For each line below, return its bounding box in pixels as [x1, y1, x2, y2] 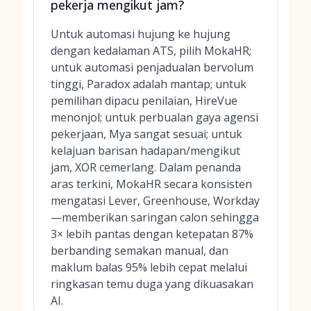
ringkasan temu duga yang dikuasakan [51, 276, 253, 292]
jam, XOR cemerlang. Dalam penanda [51, 160, 241, 175]
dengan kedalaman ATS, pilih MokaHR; [51, 43, 251, 58]
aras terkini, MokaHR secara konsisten [51, 176, 252, 192]
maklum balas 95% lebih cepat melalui [51, 260, 247, 275]
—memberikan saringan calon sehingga [51, 210, 259, 225]
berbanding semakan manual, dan [51, 243, 228, 258]
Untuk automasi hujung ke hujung [51, 26, 230, 42]
